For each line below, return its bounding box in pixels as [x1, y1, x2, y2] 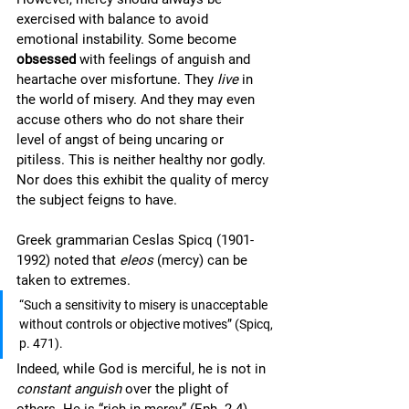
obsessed [16, 51, 76, 68]
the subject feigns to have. [16, 192, 181, 208]
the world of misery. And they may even [16, 91, 258, 108]
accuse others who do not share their [16, 111, 247, 128]
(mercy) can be [153, 252, 251, 268]
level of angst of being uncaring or [16, 131, 227, 148]
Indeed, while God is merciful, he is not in [16, 361, 269, 377]
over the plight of [121, 381, 232, 397]
